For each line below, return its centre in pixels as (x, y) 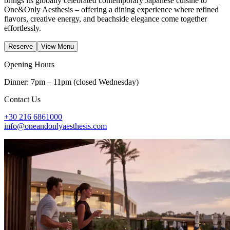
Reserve (21, 47)
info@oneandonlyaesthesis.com (55, 126)
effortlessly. (23, 28)
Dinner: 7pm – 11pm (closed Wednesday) (71, 82)
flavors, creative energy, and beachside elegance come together (106, 19)
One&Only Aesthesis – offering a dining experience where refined (111, 10)
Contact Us (22, 100)
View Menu (57, 47)
